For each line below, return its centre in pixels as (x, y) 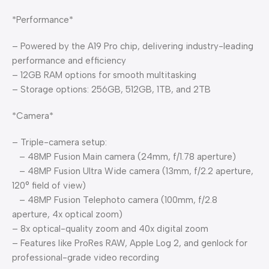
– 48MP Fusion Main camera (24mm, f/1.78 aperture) (124, 157)
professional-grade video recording (86, 258)
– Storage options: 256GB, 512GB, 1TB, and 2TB (111, 89)
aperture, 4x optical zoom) (67, 214)
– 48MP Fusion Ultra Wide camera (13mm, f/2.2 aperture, (133, 171)
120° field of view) (49, 186)
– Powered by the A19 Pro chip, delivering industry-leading (133, 46)
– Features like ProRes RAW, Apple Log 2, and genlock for (130, 243)
